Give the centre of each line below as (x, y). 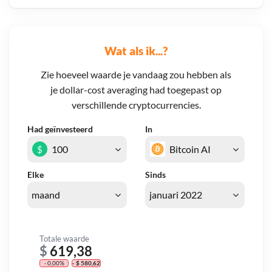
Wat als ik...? (136, 50)
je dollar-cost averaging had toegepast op (136, 90)
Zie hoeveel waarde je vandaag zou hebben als (136, 75)
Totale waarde (64, 238)
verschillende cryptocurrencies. (136, 105)
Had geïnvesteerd (60, 129)
